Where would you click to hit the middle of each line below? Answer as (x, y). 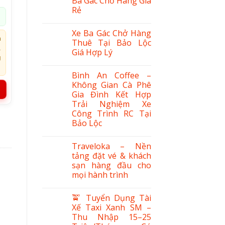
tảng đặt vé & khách (111, 155)
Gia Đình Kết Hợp (111, 94)
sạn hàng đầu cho (111, 165)
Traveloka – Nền (111, 146)
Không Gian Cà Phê (111, 85)
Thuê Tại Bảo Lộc (111, 42)
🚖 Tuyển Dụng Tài (111, 198)
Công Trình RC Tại (111, 113)
